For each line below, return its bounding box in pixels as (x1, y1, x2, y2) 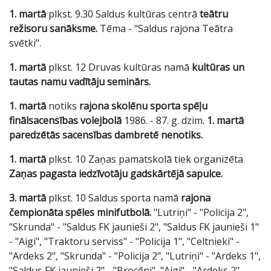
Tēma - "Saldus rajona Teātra (97, 22, 233, 35)
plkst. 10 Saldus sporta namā (46, 191, 181, 204)
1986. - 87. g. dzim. (122, 114, 207, 127)
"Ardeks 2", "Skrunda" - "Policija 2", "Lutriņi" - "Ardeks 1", (9, 249, 261, 263)
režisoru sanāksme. (9, 22, 97, 35)
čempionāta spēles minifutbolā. (9, 206, 154, 219)
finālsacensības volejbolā (9, 114, 122, 127)
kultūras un (192, 60, 244, 74)
